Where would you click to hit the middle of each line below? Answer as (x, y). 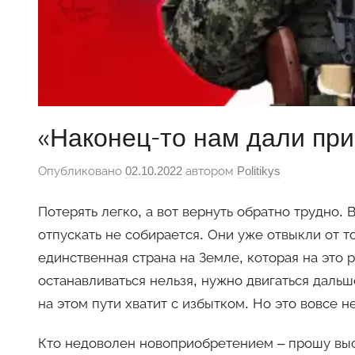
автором (210, 170)
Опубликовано (82, 170)
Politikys (259, 170)
